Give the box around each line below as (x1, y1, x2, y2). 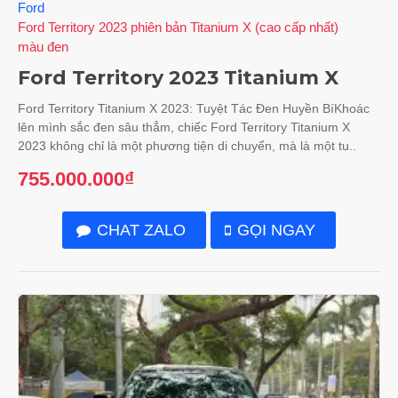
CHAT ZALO (96, 220, 186, 239)
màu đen (18, 38, 68, 54)
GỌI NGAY (237, 220, 316, 239)
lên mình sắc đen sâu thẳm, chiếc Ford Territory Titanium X (18, 119, 350, 134)
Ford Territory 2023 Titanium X (18, 65, 338, 90)
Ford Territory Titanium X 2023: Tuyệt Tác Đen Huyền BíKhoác (18, 100, 370, 115)
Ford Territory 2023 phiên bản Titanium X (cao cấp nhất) (18, 19, 338, 35)
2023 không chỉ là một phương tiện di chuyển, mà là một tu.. (18, 138, 356, 153)
